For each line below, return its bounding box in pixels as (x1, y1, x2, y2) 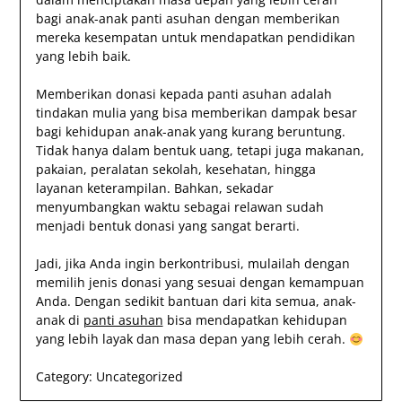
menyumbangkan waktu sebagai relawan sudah (35, 198, 324, 216)
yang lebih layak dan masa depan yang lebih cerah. (35, 330, 349, 348)
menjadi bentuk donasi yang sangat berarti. (35, 217, 300, 235)
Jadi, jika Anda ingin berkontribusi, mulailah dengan (35, 255, 350, 273)
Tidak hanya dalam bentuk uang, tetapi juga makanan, (35, 142, 364, 160)
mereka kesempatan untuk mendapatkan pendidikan (35, 29, 355, 47)
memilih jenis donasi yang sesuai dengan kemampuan (35, 274, 364, 292)
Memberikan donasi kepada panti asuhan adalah (35, 85, 332, 103)
